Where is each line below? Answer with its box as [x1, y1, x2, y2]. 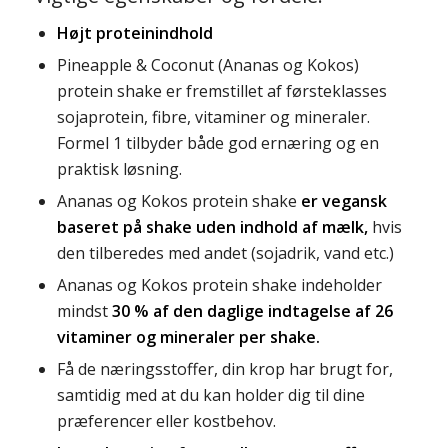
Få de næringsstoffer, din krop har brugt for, [56, 358, 393, 381]
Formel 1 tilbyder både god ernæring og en [56, 132, 379, 155]
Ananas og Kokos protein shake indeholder [56, 274, 382, 297]
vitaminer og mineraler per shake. [56, 326, 320, 349]
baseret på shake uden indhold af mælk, [56, 216, 372, 239]
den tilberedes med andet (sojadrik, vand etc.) [56, 242, 394, 265]
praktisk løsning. [56, 158, 182, 181]
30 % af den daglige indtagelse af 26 [111, 300, 393, 323]
